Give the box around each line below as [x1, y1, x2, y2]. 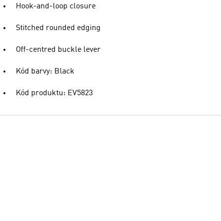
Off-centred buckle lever [16, 46, 101, 54]
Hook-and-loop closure [16, 2, 96, 10]
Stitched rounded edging [16, 24, 101, 32]
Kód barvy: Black [16, 68, 74, 75]
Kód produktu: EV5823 [16, 89, 93, 97]
